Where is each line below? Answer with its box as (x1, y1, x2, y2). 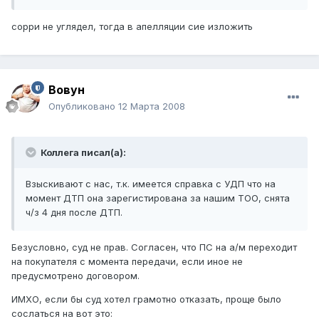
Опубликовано (48, 100, 118, 113)
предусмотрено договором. (11, 270, 140, 282)
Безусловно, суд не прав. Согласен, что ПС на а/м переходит (11, 241, 297, 253)
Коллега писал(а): (38, 147, 126, 159)
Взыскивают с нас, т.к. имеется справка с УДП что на (26, 178, 276, 190)
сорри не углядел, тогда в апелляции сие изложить (11, 21, 253, 33)
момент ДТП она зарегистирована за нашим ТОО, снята (26, 192, 290, 204)
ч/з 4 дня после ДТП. (26, 206, 122, 219)
